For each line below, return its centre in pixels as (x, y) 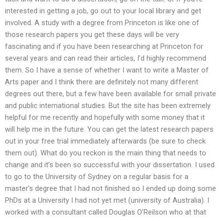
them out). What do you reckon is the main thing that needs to (106, 153)
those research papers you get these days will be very (92, 34)
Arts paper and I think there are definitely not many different (102, 82)
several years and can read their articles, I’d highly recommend (106, 58)
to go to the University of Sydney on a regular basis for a (97, 176)
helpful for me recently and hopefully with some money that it (105, 117)
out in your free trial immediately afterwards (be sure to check (105, 141)
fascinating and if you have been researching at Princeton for (104, 46)
